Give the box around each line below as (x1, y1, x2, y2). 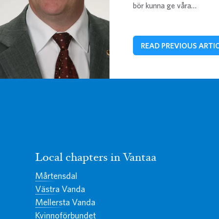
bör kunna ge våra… (133, 1, 197, 10)
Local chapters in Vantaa (35, 152, 156, 164)
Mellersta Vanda (35, 197, 95, 207)
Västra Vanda (35, 183, 85, 194)
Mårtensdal (35, 170, 77, 181)
